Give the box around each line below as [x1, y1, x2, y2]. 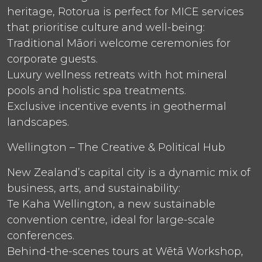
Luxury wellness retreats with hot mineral [7, 68, 227, 81]
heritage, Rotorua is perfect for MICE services [7, 5, 244, 18]
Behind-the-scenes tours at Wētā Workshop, [7, 244, 243, 258]
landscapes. [7, 115, 69, 129]
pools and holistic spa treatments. [7, 84, 186, 97]
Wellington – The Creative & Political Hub [7, 140, 225, 154]
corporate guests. [7, 52, 98, 65]
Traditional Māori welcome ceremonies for [7, 36, 230, 50]
